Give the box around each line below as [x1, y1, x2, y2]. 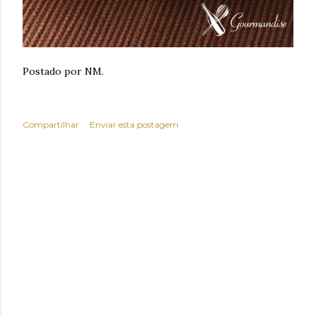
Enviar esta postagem [90, 119, 178, 130]
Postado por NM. [23, 65, 104, 78]
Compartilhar [23, 119, 79, 130]
